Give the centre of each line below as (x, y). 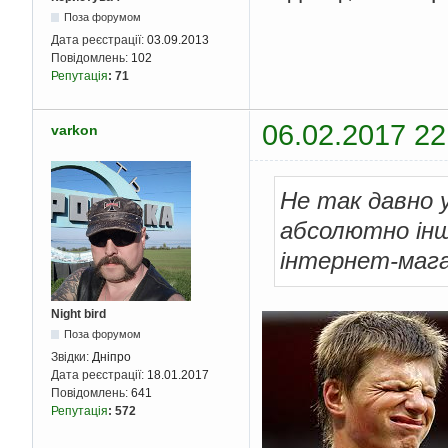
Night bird (78, 313)
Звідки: (71, 356)
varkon (74, 130)
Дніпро (111, 356)
